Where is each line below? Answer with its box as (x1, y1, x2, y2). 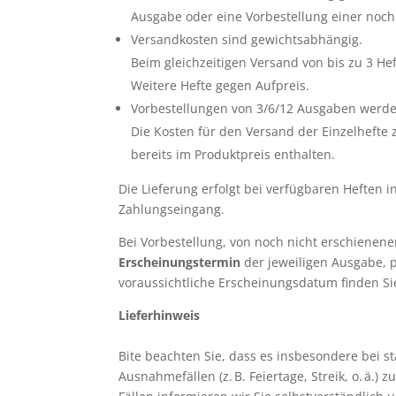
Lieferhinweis (118, 307, 201, 324)
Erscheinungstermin (118, 254, 241, 270)
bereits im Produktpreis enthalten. (131, 146, 336, 163)
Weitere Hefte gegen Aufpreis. (131, 77, 310, 94)
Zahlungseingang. (118, 201, 225, 217)
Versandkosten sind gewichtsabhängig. (131, 31, 363, 48)
